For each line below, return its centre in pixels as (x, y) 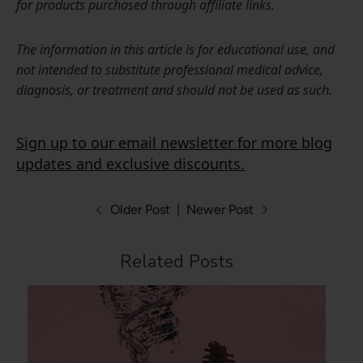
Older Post (140, 210)
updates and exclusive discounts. (130, 164)
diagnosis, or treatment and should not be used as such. (174, 90)
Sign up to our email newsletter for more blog (174, 143)
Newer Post (221, 210)
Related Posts (177, 262)
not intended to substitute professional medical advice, (170, 70)
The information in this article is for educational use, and (175, 50)
